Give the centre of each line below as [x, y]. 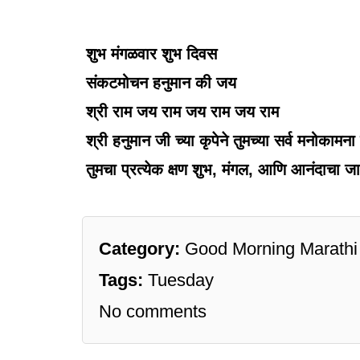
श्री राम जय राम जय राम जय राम [182, 111]
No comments [153, 311]
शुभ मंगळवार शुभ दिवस [151, 53]
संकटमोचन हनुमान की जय [161, 82]
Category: [142, 248]
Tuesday [181, 280]
